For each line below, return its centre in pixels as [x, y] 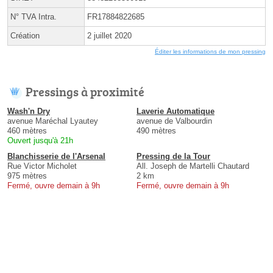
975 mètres [27, 176]
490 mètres [156, 131]
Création [25, 36]
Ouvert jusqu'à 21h [40, 141]
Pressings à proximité [85, 92]
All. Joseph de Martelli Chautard [193, 166]
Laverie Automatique [175, 112]
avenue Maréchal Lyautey [53, 121]
